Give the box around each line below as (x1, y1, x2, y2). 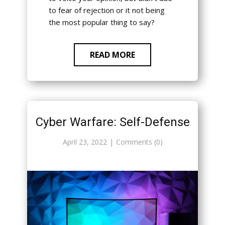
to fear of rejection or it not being (48, 5, 165, 16)
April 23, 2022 (62, 137, 107, 147)
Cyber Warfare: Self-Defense (35, 115, 190, 130)
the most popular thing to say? (48, 17, 155, 28)
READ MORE (90, 49, 135, 61)
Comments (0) (116, 137, 163, 147)
